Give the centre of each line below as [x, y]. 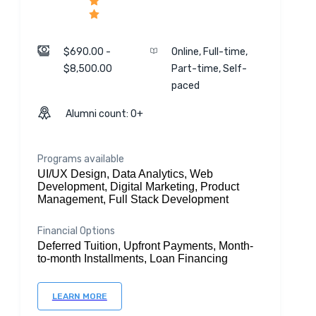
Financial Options [76, 231]
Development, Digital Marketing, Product [138, 187]
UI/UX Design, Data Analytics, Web [125, 174]
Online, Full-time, [209, 52]
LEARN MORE [79, 296]
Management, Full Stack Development [133, 199]
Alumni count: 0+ [104, 114]
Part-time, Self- [209, 69]
